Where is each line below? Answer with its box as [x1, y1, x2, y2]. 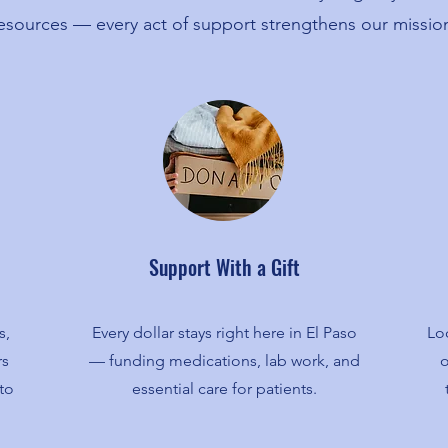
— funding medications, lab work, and [88, 351, 360, 370]
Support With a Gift [148, 252, 300, 282]
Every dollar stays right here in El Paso [91, 323, 357, 342]
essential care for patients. [131, 379, 317, 398]
